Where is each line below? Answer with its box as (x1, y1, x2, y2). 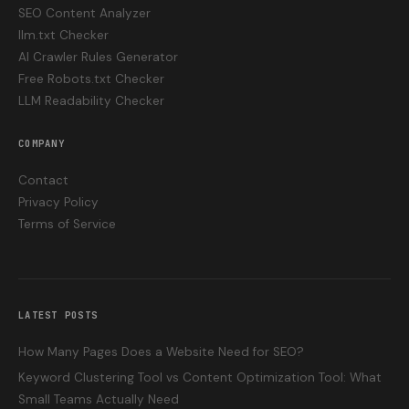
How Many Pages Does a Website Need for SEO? (18, 344, 304, 360)
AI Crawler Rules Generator (18, 49, 178, 65)
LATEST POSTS (18, 309, 99, 321)
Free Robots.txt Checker (18, 71, 164, 87)
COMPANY (18, 137, 65, 150)
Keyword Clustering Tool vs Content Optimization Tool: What (18, 370, 382, 385)
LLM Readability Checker (18, 93, 164, 109)
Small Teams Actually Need (18, 392, 179, 407)
